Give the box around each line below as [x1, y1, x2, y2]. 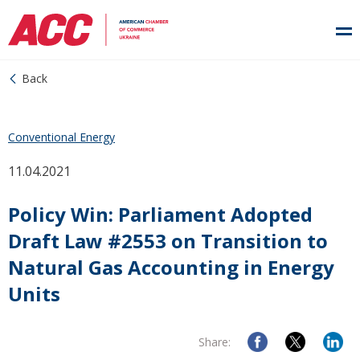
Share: [198, 334, 231, 350]
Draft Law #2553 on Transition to [8, 227, 328, 254]
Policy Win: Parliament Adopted [8, 201, 313, 227]
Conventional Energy [8, 129, 115, 145]
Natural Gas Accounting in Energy [8, 254, 334, 280]
